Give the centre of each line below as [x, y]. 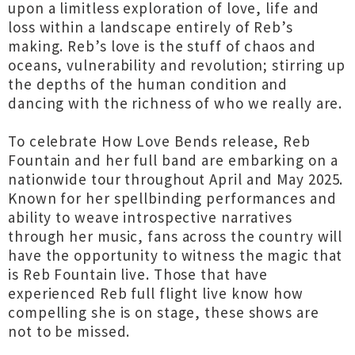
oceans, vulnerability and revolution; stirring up [177, 65]
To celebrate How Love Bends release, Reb [159, 141]
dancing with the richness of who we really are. [176, 103]
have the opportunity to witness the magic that [176, 255]
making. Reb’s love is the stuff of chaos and [162, 46]
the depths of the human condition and [148, 84]
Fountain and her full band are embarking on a [173, 160]
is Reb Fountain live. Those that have [138, 274]
